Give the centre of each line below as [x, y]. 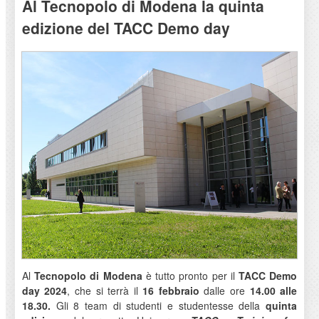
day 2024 [45, 290]
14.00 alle [271, 290]
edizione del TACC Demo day [126, 28]
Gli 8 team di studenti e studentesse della [161, 305]
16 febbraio [173, 290]
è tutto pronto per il [192, 275]
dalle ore [225, 290]
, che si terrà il [105, 290]
